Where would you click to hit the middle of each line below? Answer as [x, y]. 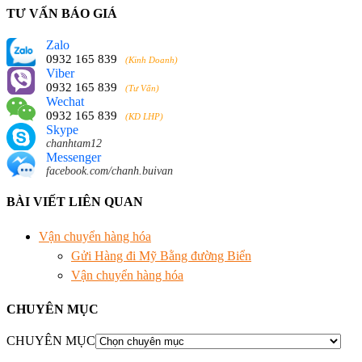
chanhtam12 [74, 144]
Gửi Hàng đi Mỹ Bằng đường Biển [161, 255]
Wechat [65, 102]
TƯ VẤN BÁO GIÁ [62, 13]
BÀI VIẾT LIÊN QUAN [75, 202]
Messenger [74, 158]
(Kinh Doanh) [152, 60]
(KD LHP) [144, 117]
